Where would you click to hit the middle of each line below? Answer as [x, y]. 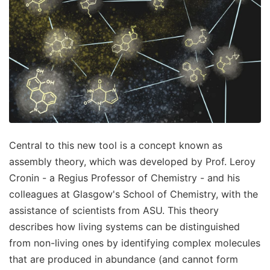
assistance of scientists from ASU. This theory [114, 210]
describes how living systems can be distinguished [124, 226]
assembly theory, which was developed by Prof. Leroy [132, 161]
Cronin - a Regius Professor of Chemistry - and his [124, 177]
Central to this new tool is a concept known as [116, 145]
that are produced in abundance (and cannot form [124, 259]
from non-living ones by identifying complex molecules [135, 243]
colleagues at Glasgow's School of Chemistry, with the [133, 194]
